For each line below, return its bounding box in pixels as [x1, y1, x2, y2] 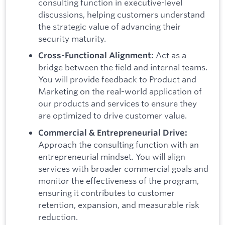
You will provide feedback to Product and [38, 74, 196, 85]
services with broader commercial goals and [38, 163, 208, 174]
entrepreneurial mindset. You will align [38, 151, 185, 162]
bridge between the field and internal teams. [38, 62, 207, 73]
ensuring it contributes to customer [38, 187, 175, 198]
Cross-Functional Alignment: [38, 50, 154, 61]
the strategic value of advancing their [38, 21, 181, 32]
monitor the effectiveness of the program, [38, 175, 199, 186]
